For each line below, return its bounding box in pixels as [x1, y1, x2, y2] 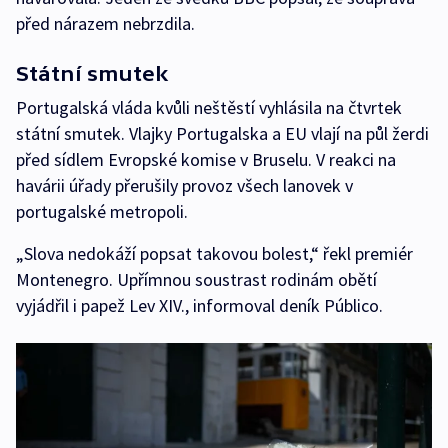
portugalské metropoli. [16, 199, 188, 223]
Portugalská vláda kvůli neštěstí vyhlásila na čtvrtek [16, 95, 402, 119]
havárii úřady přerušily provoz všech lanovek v [16, 173, 353, 197]
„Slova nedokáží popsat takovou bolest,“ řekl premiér [16, 241, 413, 265]
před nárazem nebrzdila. [16, 11, 195, 35]
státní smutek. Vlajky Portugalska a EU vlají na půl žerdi [16, 121, 429, 145]
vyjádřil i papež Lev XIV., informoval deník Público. [16, 293, 383, 317]
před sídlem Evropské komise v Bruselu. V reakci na [16, 147, 396, 171]
